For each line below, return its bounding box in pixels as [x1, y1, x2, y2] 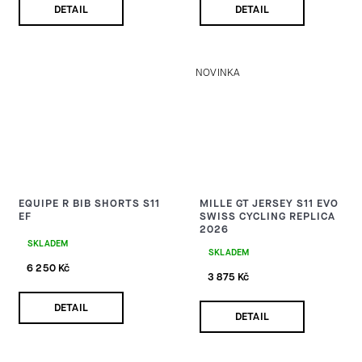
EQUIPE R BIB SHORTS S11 [19, 196, 160, 210]
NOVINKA [196, 65, 241, 79]
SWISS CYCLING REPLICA [200, 208, 335, 223]
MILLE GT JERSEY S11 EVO [200, 196, 339, 210]
